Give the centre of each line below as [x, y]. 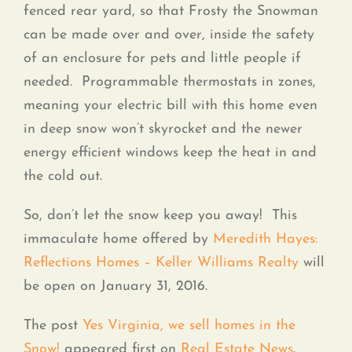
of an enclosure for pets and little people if [162, 59]
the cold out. [63, 177]
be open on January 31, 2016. [115, 287]
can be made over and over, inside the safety [169, 35]
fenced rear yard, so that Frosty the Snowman [171, 12]
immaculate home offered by [118, 240]
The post [53, 326]
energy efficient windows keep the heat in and [170, 153]
